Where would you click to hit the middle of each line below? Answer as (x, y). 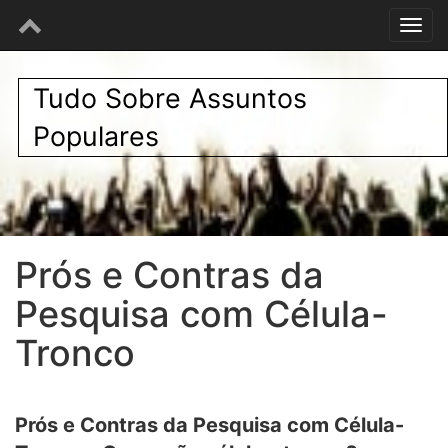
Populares (95, 136)
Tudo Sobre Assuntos (169, 98)
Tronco (75, 353)
